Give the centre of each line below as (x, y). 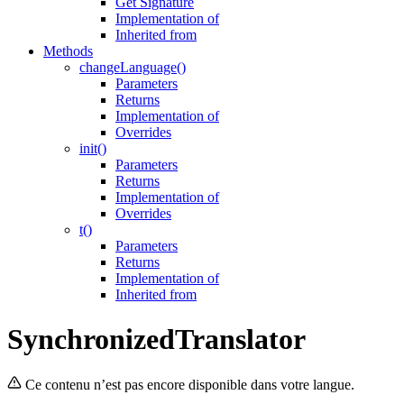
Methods (68, 51)
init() (93, 149)
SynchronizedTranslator (156, 339)
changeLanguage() (133, 68)
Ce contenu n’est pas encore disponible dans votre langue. (190, 385)
